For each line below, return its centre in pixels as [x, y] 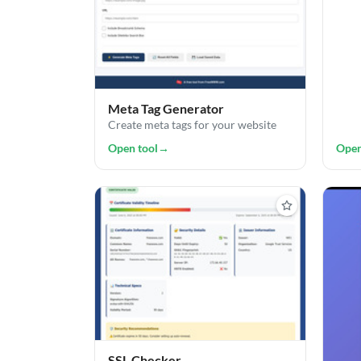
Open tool [133, 147]
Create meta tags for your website [192, 124]
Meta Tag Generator [166, 108]
